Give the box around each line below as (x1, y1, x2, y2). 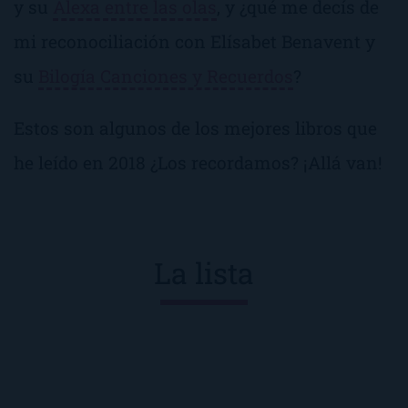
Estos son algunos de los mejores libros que (14, 117, 377, 140)
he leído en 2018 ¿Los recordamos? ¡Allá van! (14, 151, 382, 175)
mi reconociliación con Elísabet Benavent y (14, 29, 375, 53)
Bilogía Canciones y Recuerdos (38, 64, 293, 87)
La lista (154, 253, 254, 293)
